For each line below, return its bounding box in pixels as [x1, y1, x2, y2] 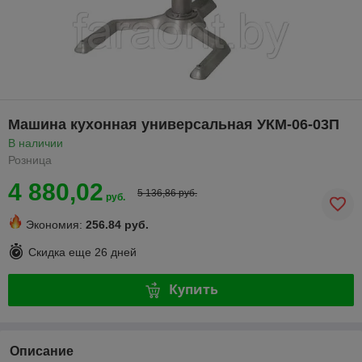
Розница [8, 153, 52, 166]
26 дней [95, 246, 137, 259]
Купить [168, 280, 218, 299]
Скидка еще [28, 246, 95, 259]
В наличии [8, 136, 63, 149]
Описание [10, 343, 74, 358]
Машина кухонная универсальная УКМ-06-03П [8, 116, 339, 133]
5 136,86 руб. [137, 187, 197, 199]
